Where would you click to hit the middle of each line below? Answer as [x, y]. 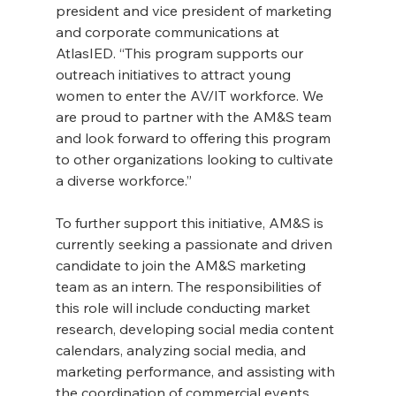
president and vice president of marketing [195, 11]
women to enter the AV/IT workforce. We [191, 96]
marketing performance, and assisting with [197, 372]
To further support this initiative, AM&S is [191, 223]
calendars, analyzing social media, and [182, 350]
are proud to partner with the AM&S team [195, 117]
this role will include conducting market [184, 308]
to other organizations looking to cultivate [196, 160]
